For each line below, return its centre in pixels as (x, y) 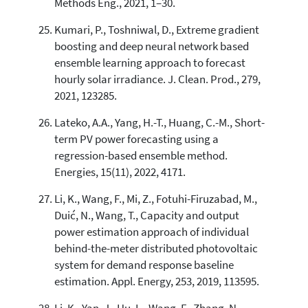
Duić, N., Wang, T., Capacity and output (146, 215)
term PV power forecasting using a (136, 139)
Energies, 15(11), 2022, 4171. (120, 172)
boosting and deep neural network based (151, 46)
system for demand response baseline (144, 265)
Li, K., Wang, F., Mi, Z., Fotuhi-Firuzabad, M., (155, 199)
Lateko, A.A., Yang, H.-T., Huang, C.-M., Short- (159, 122)
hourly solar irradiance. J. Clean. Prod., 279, (157, 79)
